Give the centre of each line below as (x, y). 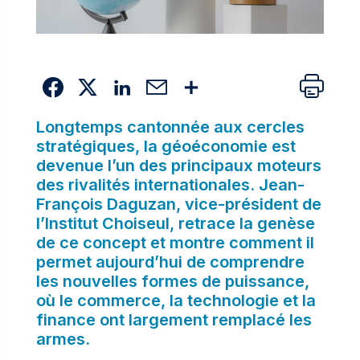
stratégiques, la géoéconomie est (166, 146)
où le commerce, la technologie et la (176, 300)
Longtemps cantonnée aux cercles (170, 127)
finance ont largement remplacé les (174, 319)
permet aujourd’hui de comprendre (170, 262)
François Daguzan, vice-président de (178, 204)
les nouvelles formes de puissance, (172, 281)
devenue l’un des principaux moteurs (178, 165)
